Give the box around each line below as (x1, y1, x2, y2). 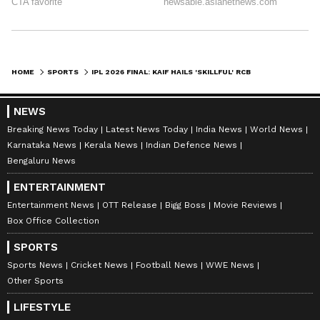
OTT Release (102, 199, 157, 210)
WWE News (206, 259, 254, 270)
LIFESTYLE (14, 300, 71, 314)
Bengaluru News (7, 155, 76, 166)
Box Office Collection (7, 215, 99, 226)
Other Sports (7, 275, 64, 286)
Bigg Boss (165, 199, 206, 210)
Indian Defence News (146, 139, 237, 150)
